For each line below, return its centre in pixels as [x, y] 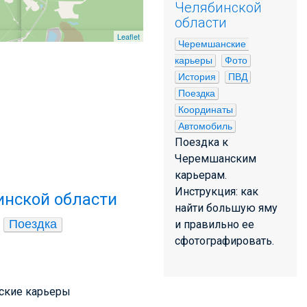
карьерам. [201, 175]
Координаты [206, 110]
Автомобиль [205, 126]
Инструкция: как [217, 192]
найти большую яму [226, 208]
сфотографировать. [224, 241]
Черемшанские [212, 44]
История [197, 77]
